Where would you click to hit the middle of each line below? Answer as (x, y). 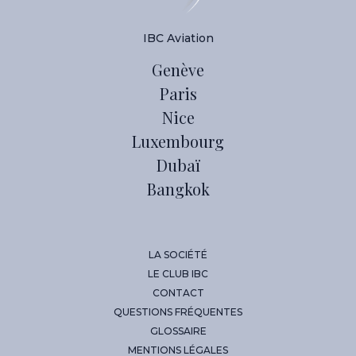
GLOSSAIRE (178, 331)
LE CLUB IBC (178, 273)
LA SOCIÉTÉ (178, 254)
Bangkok (178, 188)
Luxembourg (178, 141)
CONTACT (178, 292)
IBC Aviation (178, 38)
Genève (178, 69)
